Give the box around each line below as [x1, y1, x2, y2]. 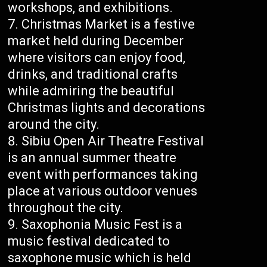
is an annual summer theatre [8, 150, 177, 166]
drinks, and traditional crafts [8, 67, 178, 82]
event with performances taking [8, 167, 198, 182]
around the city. [8, 117, 100, 132]
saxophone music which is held [8, 250, 192, 266]
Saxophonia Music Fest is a [21, 217, 183, 232]
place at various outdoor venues [8, 184, 198, 199]
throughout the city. [8, 200, 124, 216]
